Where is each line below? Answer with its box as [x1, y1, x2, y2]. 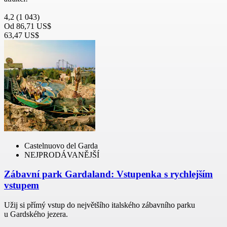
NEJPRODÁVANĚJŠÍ [24, 150, 99, 159]
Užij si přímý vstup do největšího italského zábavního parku [4, 201, 195, 210]
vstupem [4, 180, 39, 191]
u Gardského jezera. [4, 210, 68, 219]
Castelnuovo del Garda [24, 141, 98, 150]
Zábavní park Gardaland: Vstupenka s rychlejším [4, 169, 213, 180]
